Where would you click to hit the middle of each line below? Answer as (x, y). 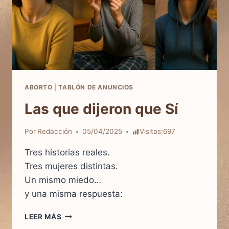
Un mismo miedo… (63, 180)
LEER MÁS (43, 217)
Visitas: (151, 132)
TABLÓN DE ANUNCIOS (96, 87)
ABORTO (39, 87)
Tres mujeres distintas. (71, 166)
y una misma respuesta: (74, 194)
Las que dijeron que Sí (101, 109)
